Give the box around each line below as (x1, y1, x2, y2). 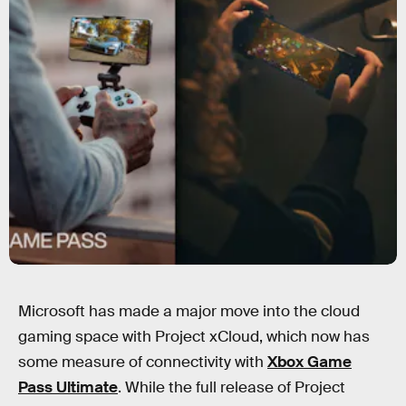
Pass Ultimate (18, 378, 118, 397)
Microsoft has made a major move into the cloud (18, 302, 360, 321)
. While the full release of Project (118, 378, 345, 397)
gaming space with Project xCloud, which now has (18, 327, 370, 346)
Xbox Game (267, 353, 352, 372)
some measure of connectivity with (18, 353, 267, 372)
